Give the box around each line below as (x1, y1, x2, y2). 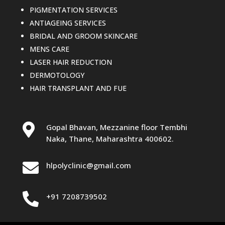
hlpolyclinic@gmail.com (46, 160, 131, 171)
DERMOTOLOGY (29, 70, 84, 80)
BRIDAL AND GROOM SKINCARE (29, 31, 138, 41)
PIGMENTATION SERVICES (29, 5, 118, 15)
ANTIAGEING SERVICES (29, 18, 106, 28)
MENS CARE (29, 44, 69, 54)
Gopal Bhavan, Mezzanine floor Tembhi (46, 122, 187, 133)
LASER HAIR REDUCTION (29, 57, 112, 67)
